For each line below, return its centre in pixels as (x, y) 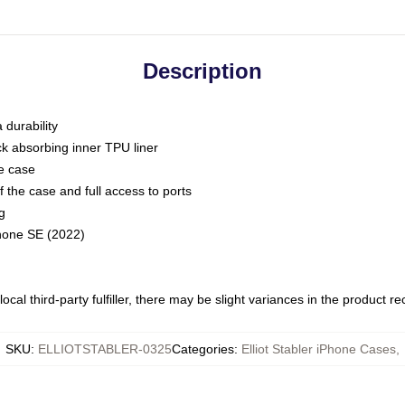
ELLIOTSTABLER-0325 (105, 349)
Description (202, 71)
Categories (203, 349)
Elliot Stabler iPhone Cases (319, 349)
